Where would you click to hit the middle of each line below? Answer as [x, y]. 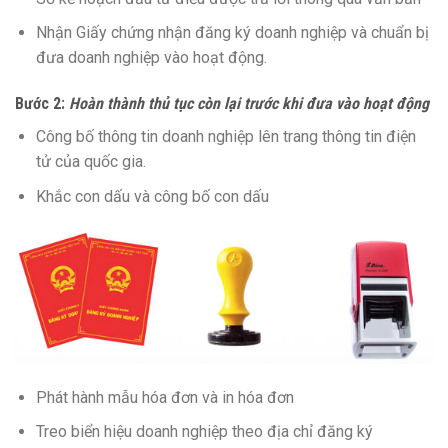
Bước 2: [42, 103]
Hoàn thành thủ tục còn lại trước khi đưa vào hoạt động [249, 103]
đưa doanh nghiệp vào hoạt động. [151, 58]
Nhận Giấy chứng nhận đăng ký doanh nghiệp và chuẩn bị [232, 33]
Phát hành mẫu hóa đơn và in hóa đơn [164, 397]
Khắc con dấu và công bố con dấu [152, 196]
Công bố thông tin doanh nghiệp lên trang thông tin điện [225, 136]
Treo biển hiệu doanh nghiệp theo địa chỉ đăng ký [204, 432]
